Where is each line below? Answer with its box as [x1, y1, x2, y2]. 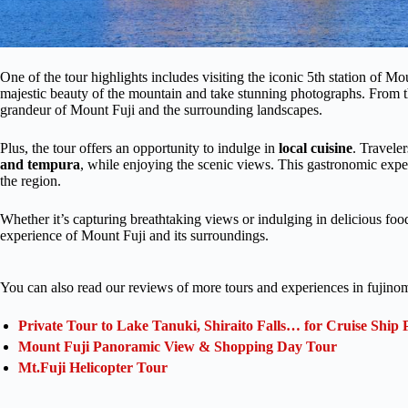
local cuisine [279, 139, 352, 156]
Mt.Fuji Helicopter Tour [18, 359, 168, 375]
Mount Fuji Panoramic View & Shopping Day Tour [18, 338, 337, 354]
